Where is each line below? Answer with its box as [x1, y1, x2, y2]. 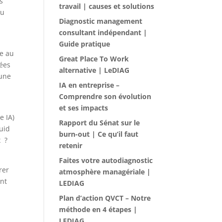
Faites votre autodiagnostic [59, 156, 153, 165]
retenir [59, 141, 83, 150]
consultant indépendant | [59, 28, 148, 37]
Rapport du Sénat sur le [59, 118, 140, 127]
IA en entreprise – [59, 80, 120, 90]
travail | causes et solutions [59, 1, 155, 11]
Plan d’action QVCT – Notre [59, 193, 151, 203]
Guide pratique [59, 39, 111, 49]
